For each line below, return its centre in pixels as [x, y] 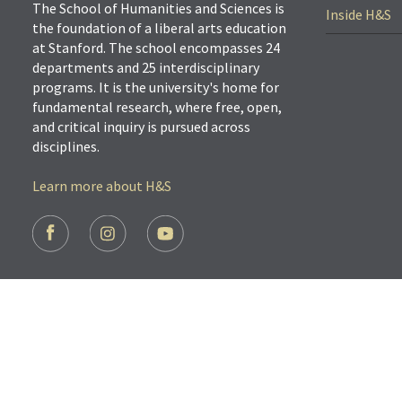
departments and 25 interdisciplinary [146, 67]
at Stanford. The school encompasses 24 [157, 47]
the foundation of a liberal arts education [160, 27]
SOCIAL [59, 243]
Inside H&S [358, 14]
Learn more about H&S [102, 185]
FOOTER [62, 224]
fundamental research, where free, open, [157, 106]
